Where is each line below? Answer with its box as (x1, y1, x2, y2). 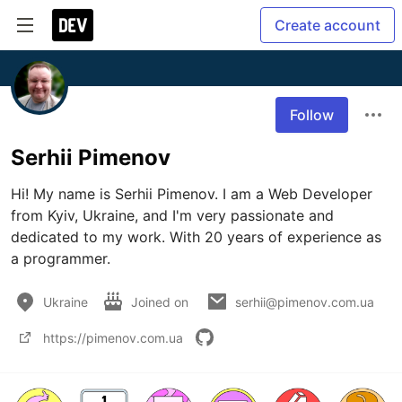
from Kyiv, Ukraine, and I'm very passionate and (11, 206, 334, 224)
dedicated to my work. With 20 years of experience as (11, 228, 381, 246)
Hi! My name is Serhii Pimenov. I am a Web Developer (11, 185, 372, 203)
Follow (290, 106, 334, 124)
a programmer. (11, 249, 110, 267)
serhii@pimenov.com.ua (235, 293, 374, 310)
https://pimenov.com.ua (43, 329, 183, 345)
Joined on (131, 293, 192, 310)
